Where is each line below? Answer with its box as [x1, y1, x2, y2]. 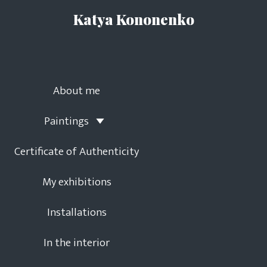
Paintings [44, 111, 89, 131]
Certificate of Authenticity [14, 142, 139, 161]
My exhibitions [42, 172, 111, 191]
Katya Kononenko [73, 9, 194, 29]
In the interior [44, 233, 110, 252]
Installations [46, 203, 107, 222]
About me [53, 81, 100, 100]
